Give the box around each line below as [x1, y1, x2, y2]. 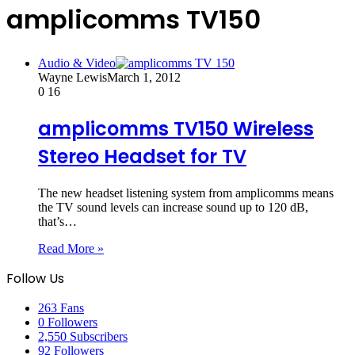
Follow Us [6, 269, 64, 288]
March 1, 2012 [107, 70, 181, 84]
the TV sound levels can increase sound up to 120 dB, [38, 200, 308, 214]
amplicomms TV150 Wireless [38, 115, 314, 142]
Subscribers [70, 329, 128, 343]
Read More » [38, 241, 104, 255]
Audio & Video [38, 55, 116, 70]
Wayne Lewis [38, 70, 107, 84]
